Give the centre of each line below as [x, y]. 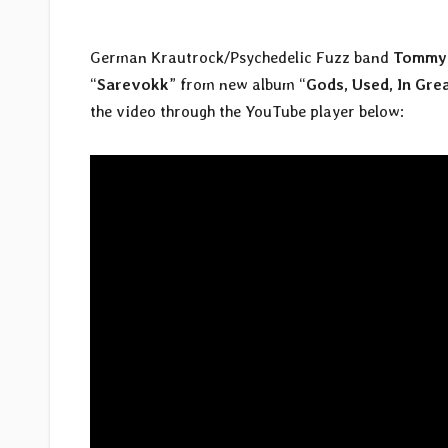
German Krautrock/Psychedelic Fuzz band [241, 58]
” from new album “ [237, 85]
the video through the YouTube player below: [247, 112]
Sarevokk [133, 85]
